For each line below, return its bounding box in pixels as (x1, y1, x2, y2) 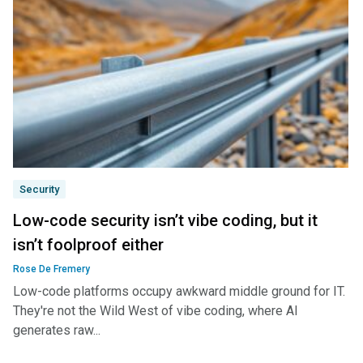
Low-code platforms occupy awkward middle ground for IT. (13, 284, 345, 299)
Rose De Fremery (13, 263, 90, 275)
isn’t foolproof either (13, 235, 164, 254)
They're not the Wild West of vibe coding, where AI (13, 303, 298, 318)
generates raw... (13, 322, 100, 338)
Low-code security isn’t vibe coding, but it (13, 211, 318, 230)
